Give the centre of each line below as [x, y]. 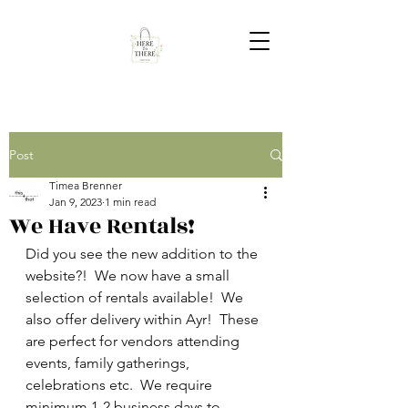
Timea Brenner [86, 185]
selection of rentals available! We [136, 297]
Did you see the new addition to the [143, 254]
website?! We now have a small [129, 275]
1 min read [130, 202]
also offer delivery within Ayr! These [144, 319]
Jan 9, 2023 [76, 202]
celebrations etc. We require [121, 385]
